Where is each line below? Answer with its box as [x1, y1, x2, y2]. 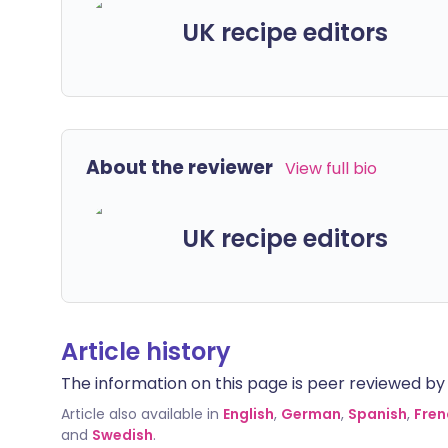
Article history [61, 335, 231, 368]
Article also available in [61, 404, 219, 424]
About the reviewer [86, 154, 273, 181]
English [223, 404, 274, 424]
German [281, 404, 341, 424]
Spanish [348, 404, 407, 424]
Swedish [92, 425, 153, 445]
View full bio [285, 157, 377, 180]
